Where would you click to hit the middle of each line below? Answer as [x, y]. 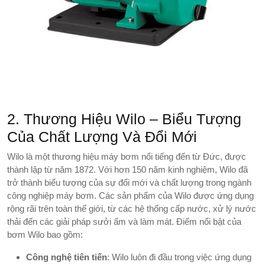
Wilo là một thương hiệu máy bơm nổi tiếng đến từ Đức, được [127, 156]
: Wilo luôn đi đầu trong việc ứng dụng [179, 257]
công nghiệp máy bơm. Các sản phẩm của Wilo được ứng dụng [130, 195]
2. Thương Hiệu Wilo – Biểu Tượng [124, 119]
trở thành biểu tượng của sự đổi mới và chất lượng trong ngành [129, 182]
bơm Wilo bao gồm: [45, 234]
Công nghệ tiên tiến [67, 257]
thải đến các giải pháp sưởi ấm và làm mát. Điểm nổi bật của [124, 221]
